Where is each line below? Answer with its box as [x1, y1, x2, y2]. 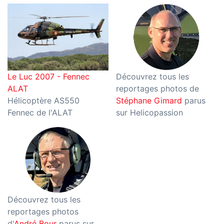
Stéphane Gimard [115, 95, 182, 106]
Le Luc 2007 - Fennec [7, 71, 89, 82]
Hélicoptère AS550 [7, 95, 79, 106]
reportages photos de [115, 83, 199, 94]
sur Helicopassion [115, 107, 183, 118]
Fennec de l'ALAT [7, 107, 72, 118]
